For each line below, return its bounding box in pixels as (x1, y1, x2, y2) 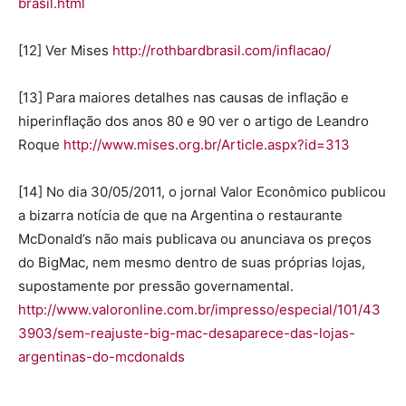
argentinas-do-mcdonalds (18, 347, 185, 365)
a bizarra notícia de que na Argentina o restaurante (18, 206, 343, 224)
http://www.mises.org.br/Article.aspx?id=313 (63, 135, 350, 153)
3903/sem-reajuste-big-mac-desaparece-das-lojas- (18, 324, 355, 342)
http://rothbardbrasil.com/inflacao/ (112, 41, 331, 59)
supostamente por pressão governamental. (18, 276, 294, 295)
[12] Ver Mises (18, 41, 112, 59)
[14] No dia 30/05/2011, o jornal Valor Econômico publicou (18, 182, 386, 200)
